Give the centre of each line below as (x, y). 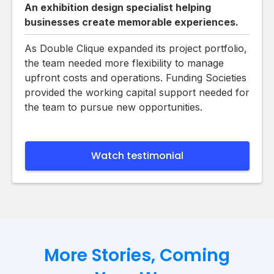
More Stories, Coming (137, 255)
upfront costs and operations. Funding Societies (135, 77)
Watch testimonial (137, 155)
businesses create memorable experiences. (131, 22)
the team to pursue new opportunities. (113, 107)
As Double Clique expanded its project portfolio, (136, 48)
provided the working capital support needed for (137, 92)
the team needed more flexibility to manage (124, 63)
